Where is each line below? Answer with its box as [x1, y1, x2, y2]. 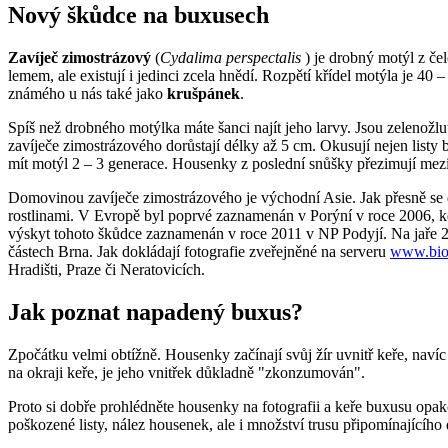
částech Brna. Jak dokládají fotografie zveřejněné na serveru [8, 242, 390, 260]
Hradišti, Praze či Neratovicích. [8, 260, 205, 278]
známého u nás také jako [8, 84, 167, 102]
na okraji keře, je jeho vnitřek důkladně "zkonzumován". [8, 363, 365, 381]
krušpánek [167, 84, 240, 102]
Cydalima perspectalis [160, 48, 301, 66]
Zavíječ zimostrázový [8, 48, 155, 66]
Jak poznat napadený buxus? [8, 298, 303, 325]
